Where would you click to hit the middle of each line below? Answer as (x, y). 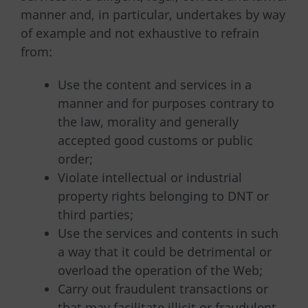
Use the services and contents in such (168, 233)
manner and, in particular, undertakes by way (153, 14)
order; (75, 159)
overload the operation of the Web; (160, 271)
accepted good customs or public (155, 141)
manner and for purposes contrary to (166, 103)
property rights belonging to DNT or (163, 196)
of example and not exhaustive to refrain (140, 33)
